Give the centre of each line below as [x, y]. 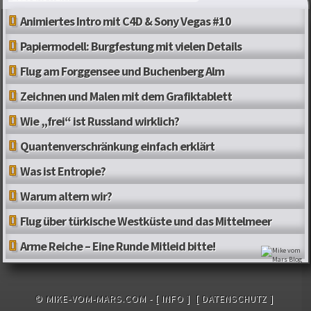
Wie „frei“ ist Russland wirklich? [100, 121]
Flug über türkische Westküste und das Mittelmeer [146, 221]
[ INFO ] [173, 298]
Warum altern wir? [66, 196]
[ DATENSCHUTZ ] [235, 298]
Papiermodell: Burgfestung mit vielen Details [131, 47]
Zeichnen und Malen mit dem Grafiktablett [126, 96]
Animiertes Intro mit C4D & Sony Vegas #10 [126, 22]
